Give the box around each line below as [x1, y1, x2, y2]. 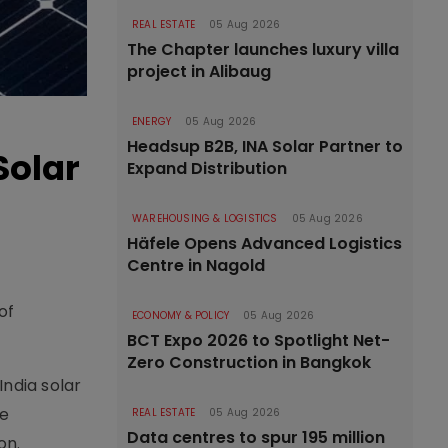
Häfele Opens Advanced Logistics [127, 232, 402, 255]
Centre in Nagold [127, 254, 265, 277]
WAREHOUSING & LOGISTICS [132, 211, 278, 226]
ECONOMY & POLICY [132, 308, 230, 323]
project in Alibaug [127, 60, 271, 83]
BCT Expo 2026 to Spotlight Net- [127, 329, 390, 352]
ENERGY [132, 114, 172, 129]
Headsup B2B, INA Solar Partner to [127, 135, 403, 158]
